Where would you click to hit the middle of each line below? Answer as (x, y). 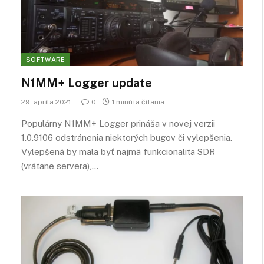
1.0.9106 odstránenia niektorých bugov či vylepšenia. (127, 138)
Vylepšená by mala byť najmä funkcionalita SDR (118, 152)
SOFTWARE (46, 60)
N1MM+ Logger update (87, 83)
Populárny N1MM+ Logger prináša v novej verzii (118, 123)
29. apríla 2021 (46, 102)
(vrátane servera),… (60, 166)
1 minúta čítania (138, 102)
